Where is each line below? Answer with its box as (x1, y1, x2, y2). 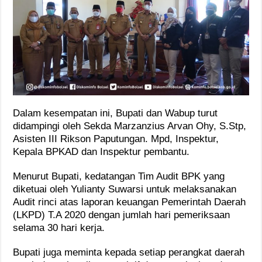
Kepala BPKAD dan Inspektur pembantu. (13, 146, 190, 157)
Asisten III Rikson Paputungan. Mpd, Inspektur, (13, 133, 219, 144)
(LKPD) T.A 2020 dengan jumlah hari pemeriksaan (13, 209, 230, 220)
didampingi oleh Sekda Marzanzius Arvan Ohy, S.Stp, (13, 120, 247, 132)
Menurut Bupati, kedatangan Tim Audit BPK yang (13, 170, 225, 182)
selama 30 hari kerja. (13, 222, 105, 233)
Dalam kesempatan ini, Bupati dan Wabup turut (13, 107, 218, 119)
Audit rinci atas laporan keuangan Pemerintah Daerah (13, 196, 246, 208)
